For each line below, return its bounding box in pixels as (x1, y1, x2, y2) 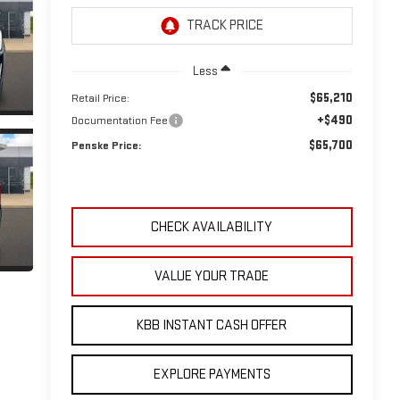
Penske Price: (71, 137, 141, 153)
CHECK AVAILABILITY (151, 218, 273, 236)
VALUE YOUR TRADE (154, 267, 270, 285)
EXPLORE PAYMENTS (153, 365, 271, 383)
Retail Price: (71, 90, 129, 105)
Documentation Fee (71, 112, 168, 128)
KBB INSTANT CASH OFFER (137, 316, 287, 334)
